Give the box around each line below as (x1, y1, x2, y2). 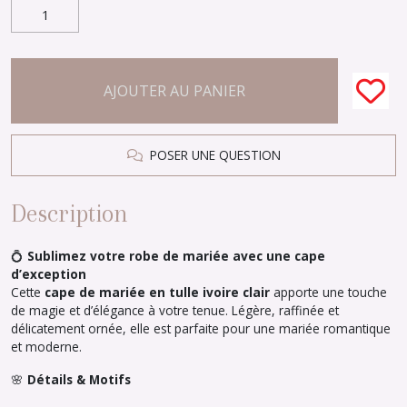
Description (11, 200, 128, 227)
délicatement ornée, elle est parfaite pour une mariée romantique (11, 320, 391, 337)
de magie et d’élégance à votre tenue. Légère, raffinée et (11, 302, 339, 319)
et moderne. (11, 338, 82, 355)
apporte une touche (270, 283, 387, 301)
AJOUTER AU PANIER (104, 81, 245, 101)
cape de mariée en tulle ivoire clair (45, 283, 270, 301)
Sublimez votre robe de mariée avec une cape (27, 247, 325, 264)
